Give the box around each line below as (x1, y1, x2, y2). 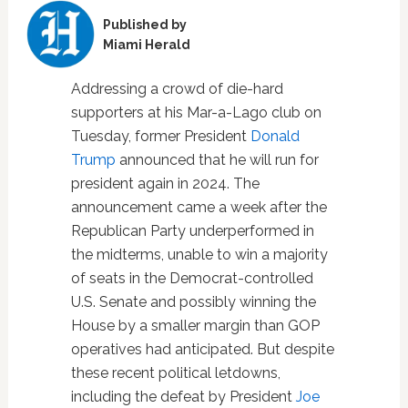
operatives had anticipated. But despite (70, 341, 334, 358)
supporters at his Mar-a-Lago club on (70, 104, 321, 121)
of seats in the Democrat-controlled (70, 270, 313, 287)
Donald (250, 127, 300, 145)
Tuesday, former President (70, 127, 250, 145)
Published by (102, 16, 187, 32)
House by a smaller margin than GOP (70, 317, 320, 334)
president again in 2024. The (70, 175, 260, 192)
